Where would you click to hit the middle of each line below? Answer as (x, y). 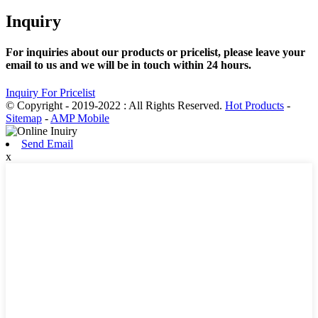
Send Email (47, 144)
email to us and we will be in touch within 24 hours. (128, 65)
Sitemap (24, 119)
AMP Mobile (80, 119)
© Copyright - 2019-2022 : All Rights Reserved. (115, 106)
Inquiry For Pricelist (50, 93)
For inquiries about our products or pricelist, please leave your (155, 53)
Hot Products (254, 106)
